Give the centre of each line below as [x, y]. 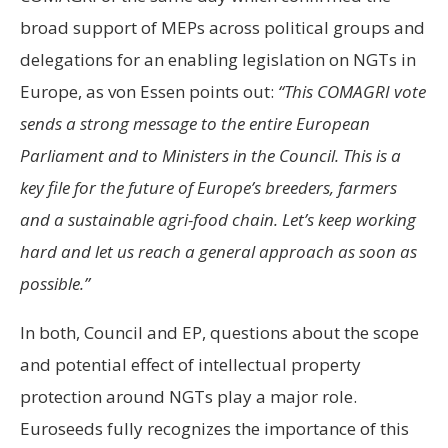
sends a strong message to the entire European [195, 123]
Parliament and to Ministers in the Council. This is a [210, 155]
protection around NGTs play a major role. [188, 396]
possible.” [55, 283]
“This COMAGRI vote [352, 91]
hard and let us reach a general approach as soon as [218, 251]
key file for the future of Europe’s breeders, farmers [208, 187]
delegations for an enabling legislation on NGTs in [218, 59]
